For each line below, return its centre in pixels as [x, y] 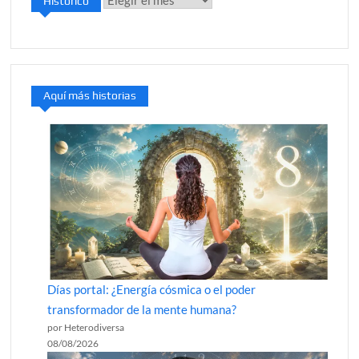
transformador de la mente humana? [142, 310]
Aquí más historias [90, 95]
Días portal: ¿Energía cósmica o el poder [152, 290]
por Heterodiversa [86, 328]
